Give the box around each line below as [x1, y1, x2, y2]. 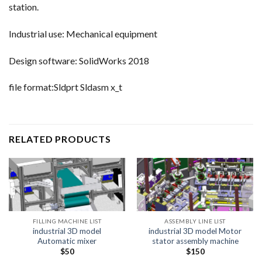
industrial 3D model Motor [149, 226, 242, 236]
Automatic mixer [37, 236, 96, 246]
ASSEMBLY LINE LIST [164, 217, 226, 225]
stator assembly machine [151, 236, 239, 246]
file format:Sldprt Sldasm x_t [9, 81, 122, 93]
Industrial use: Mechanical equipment [9, 27, 157, 39]
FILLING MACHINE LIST [32, 217, 102, 225]
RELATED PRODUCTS [9, 133, 111, 145]
